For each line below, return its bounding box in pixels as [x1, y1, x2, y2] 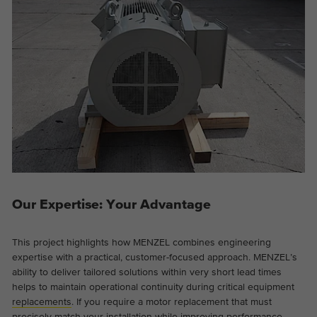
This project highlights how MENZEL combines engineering [11, 236, 271, 248]
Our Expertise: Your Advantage [11, 198, 211, 212]
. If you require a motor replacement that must [71, 296, 272, 308]
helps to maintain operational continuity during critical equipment [11, 281, 294, 293]
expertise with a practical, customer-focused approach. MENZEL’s [11, 251, 297, 263]
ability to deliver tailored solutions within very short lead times [11, 266, 282, 278]
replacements [11, 296, 71, 308]
